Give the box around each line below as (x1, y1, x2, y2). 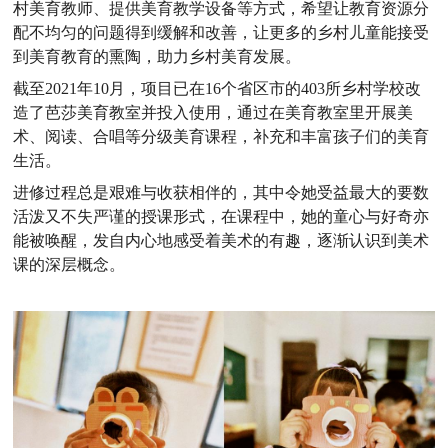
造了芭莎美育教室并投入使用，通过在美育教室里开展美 (13, 103, 414, 121)
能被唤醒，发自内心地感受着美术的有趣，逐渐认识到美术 (13, 231, 430, 249)
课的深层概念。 (13, 255, 126, 273)
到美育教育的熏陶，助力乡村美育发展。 (13, 47, 302, 65)
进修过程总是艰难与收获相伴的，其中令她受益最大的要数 (13, 183, 430, 201)
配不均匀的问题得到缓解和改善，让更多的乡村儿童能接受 (13, 23, 430, 41)
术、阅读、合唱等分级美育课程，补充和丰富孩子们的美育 (13, 127, 430, 145)
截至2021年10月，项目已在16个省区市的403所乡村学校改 (13, 79, 422, 97)
